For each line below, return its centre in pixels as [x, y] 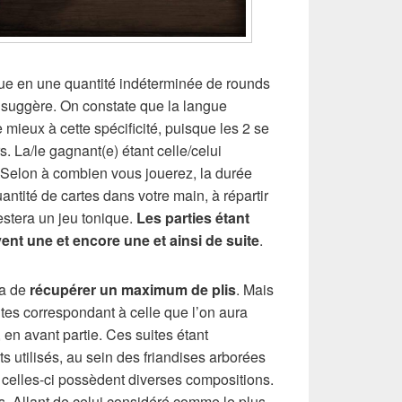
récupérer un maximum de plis [133, 289]
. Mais [255, 289]
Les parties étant [193, 217]
